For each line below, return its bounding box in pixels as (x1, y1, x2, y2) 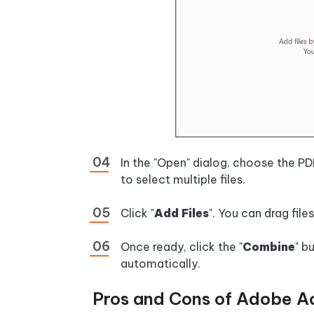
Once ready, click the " (121, 239, 243, 254)
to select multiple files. (121, 172, 245, 186)
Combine (243, 239, 295, 254)
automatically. (121, 256, 200, 271)
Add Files (154, 205, 209, 220)
